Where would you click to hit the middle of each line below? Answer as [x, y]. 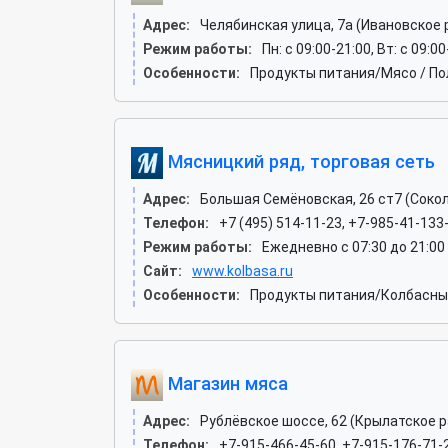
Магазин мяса [225, 383]
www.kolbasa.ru [242, 271]
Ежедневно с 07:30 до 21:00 [353, 247]
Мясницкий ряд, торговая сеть [299, 161]
